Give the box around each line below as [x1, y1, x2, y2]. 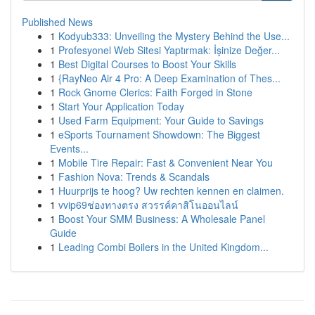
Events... [50, 141, 89, 155]
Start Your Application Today [58, 99, 184, 113]
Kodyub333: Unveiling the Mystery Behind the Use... [58, 29, 290, 43]
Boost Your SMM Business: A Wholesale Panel [58, 212, 265, 226]
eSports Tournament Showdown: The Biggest [58, 127, 260, 141]
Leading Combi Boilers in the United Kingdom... [58, 240, 269, 254]
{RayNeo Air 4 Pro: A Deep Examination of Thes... [58, 71, 281, 85]
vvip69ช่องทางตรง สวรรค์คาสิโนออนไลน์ [58, 198, 238, 212]
